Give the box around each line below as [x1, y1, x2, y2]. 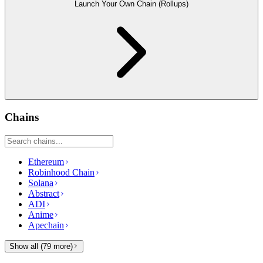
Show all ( [9, 241, 43, 251]
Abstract [28, 188, 59, 198]
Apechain [28, 220, 64, 230]
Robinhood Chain [28, 167, 95, 177]
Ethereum [28, 156, 64, 167]
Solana [28, 177, 53, 188]
